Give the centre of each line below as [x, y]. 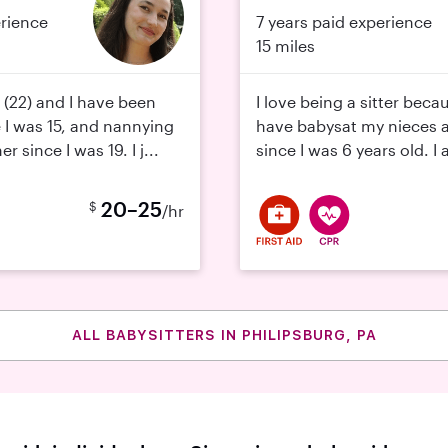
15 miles [285, 45]
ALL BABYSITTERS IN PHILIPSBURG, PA [224, 335]
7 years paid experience [344, 21]
